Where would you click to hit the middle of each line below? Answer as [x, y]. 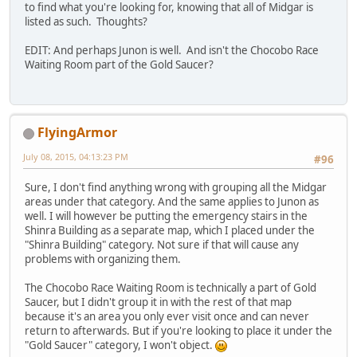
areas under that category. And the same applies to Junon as [172, 201]
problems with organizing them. [103, 259]
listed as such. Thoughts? [86, 22]
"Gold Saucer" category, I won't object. [120, 345]
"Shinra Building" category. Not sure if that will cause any [162, 244]
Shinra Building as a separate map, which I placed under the [170, 230]
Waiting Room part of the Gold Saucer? [119, 65]
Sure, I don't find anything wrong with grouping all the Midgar [176, 187]
